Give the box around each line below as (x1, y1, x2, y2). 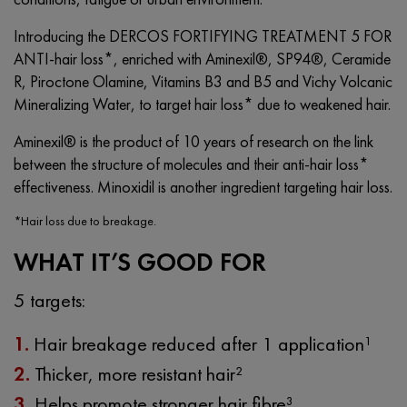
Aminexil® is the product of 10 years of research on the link (14, 130, 373, 152)
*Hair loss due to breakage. (14, 212, 156, 229)
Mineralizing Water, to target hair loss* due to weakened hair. (14, 93, 391, 114)
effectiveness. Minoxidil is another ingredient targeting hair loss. (14, 175, 392, 197)
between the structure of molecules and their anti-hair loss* (14, 153, 369, 174)
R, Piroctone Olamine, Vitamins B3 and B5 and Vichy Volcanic (14, 70, 392, 92)
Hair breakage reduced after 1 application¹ (34, 330, 372, 357)
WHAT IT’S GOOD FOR (14, 245, 266, 278)
